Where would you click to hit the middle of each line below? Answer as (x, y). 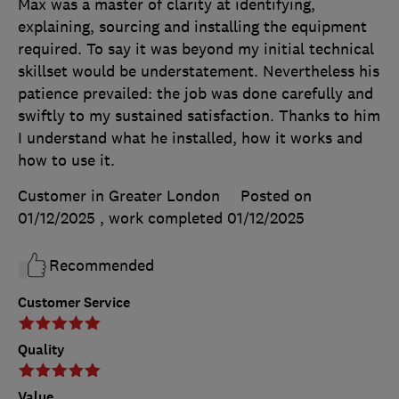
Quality (41, 350)
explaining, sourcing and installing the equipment (192, 27)
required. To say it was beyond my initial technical (196, 49)
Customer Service (74, 303)
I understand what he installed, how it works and (190, 138)
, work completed (163, 219)
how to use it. (66, 161)
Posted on (276, 196)
